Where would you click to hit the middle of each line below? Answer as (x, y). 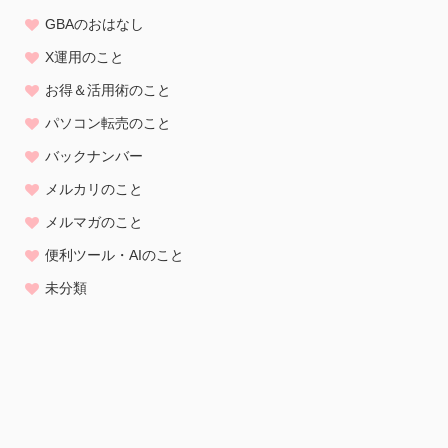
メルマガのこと (94, 222)
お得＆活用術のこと (108, 90)
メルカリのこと (94, 189)
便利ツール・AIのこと (114, 255)
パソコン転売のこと (108, 123)
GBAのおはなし (94, 24)
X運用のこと (84, 57)
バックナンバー (94, 156)
